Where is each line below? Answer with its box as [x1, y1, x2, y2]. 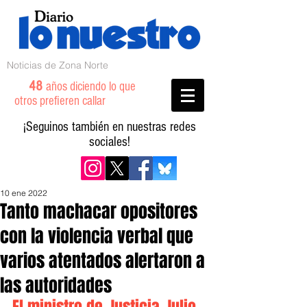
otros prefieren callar [14, 94, 122, 108]
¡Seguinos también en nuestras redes [23, 119, 196, 134]
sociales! [89, 134, 130, 149]
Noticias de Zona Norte [7, 59, 108, 71]
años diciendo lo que [46, 79, 136, 94]
